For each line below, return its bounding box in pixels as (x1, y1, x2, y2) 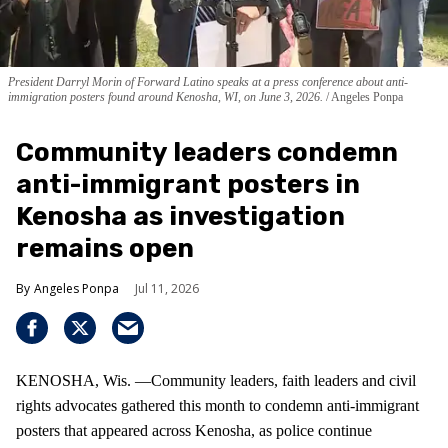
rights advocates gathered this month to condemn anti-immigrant (16, 397, 419, 415)
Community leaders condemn (16, 137, 398, 169)
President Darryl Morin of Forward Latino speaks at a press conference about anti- (8, 75, 408, 90)
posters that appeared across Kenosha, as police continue (16, 422, 372, 440)
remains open (16, 233, 194, 265)
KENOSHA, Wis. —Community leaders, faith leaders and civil (16, 372, 416, 390)
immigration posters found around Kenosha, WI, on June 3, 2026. (8, 90, 326, 105)
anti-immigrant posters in (16, 169, 360, 201)
